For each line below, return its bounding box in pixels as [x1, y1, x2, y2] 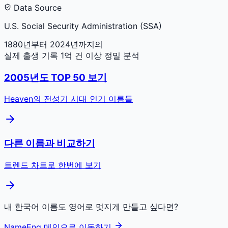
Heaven [4, 94, 33, 104]
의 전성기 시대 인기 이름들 [33, 94, 133, 104]
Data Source [11, 2, 62, 13]
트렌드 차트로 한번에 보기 [4, 159, 101, 170]
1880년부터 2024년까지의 [4, 39, 103, 49]
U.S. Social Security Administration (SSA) [4, 20, 162, 31]
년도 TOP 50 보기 [30, 71, 107, 83]
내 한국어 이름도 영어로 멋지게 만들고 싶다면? [4, 201, 178, 212]
